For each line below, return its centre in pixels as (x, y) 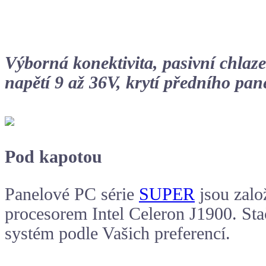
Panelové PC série (72, 194)
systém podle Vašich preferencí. (118, 233)
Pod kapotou (53, 157)
